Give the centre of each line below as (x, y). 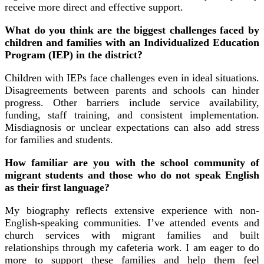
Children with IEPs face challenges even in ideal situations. (132, 77)
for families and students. (59, 139)
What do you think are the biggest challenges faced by (132, 30)
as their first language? (57, 187)
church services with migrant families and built (132, 235)
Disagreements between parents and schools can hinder (132, 90)
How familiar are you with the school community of (132, 162)
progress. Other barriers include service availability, (132, 102)
